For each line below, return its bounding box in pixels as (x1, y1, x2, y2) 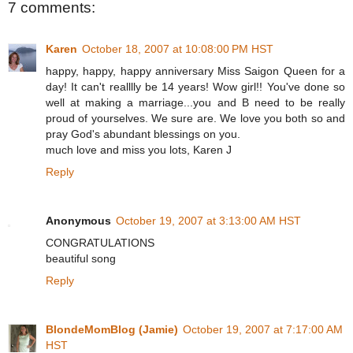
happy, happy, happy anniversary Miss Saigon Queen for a (46, 64, 345, 77)
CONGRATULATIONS (46, 236, 154, 249)
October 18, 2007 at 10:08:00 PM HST (82, 42, 273, 55)
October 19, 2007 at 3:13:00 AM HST (116, 214, 301, 227)
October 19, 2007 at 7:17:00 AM (183, 322, 343, 336)
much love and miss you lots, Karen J (46, 143, 232, 156)
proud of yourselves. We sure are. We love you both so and (46, 111, 345, 124)
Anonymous (46, 214, 111, 227)
